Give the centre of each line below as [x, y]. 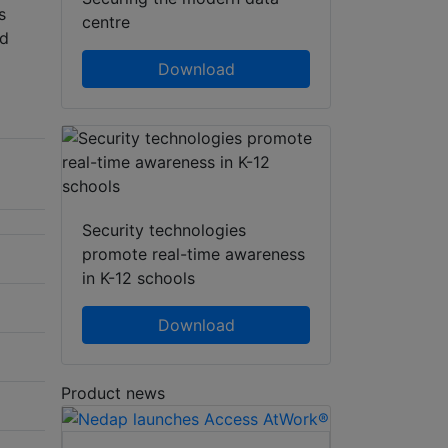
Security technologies [164, 229]
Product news [113, 392]
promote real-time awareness [193, 253]
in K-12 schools [138, 277]
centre [106, 21]
